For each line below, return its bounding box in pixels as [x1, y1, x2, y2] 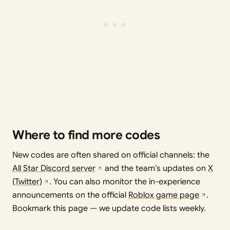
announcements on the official [12, 190, 128, 201]
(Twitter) [12, 177, 42, 187]
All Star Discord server [12, 163, 95, 174]
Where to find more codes [12, 127, 160, 143]
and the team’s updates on [103, 163, 208, 174]
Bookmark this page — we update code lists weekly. [12, 203, 206, 214]
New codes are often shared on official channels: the [12, 150, 209, 161]
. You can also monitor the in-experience [49, 177, 200, 187]
